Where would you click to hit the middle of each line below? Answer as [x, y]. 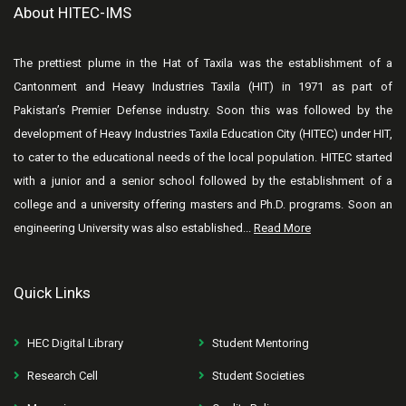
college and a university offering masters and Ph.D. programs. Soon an [203, 204]
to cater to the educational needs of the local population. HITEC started [203, 157]
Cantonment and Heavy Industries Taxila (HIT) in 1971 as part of [203, 87]
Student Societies [258, 376]
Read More [282, 228]
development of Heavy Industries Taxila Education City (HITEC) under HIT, [203, 134]
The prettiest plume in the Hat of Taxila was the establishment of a [203, 63]
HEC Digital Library [75, 343]
